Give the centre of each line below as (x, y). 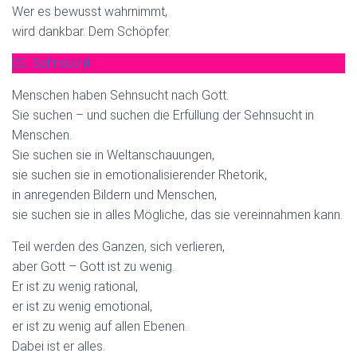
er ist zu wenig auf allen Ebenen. (100, 326)
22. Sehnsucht (51, 63)
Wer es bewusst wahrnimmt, (90, 11)
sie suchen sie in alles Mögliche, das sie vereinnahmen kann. (177, 214)
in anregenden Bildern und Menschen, (114, 194)
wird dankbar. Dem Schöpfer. (91, 31)
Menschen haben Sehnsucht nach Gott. (120, 95)
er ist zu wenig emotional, (82, 306)
